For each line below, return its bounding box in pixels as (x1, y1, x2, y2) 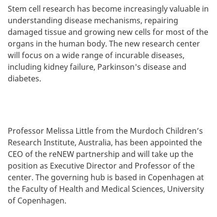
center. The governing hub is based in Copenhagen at (8, 171, 204, 183)
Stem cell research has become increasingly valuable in (8, 3, 209, 14)
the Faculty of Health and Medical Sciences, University (8, 183, 204, 194)
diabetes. (8, 73, 41, 84)
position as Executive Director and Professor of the (8, 160, 195, 171)
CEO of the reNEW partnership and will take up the (8, 148, 193, 159)
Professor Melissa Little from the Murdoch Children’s (8, 125, 203, 136)
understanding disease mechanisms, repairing (8, 15, 178, 26)
